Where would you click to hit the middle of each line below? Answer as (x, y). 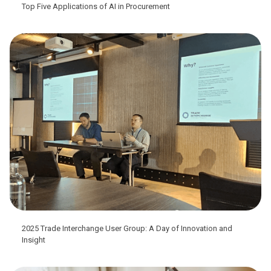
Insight (34, 240)
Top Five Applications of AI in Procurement (96, 6)
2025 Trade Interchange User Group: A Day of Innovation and (127, 229)
